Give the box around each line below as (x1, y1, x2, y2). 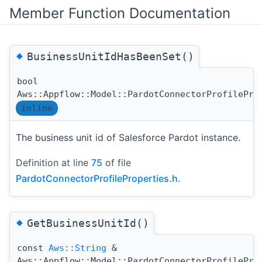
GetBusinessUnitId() (27, 217, 149, 230)
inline (21, 102, 53, 113)
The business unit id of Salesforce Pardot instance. (16, 131, 240, 143)
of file (102, 156, 131, 168)
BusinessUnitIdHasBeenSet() (27, 50, 194, 63)
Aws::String (49, 243, 106, 254)
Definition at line (16, 156, 91, 168)
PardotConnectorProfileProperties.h (16, 172, 178, 184)
